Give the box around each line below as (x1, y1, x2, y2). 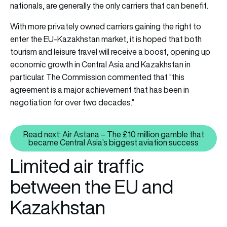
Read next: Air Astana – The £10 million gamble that (23, 129, 204, 140)
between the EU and (10, 174, 173, 200)
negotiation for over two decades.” (10, 97, 134, 108)
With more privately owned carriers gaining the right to (10, 21, 201, 32)
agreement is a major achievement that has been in (10, 84, 189, 96)
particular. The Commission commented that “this (10, 71, 184, 83)
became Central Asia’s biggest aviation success (28, 137, 199, 148)
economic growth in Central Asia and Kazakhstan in (10, 59, 191, 70)
